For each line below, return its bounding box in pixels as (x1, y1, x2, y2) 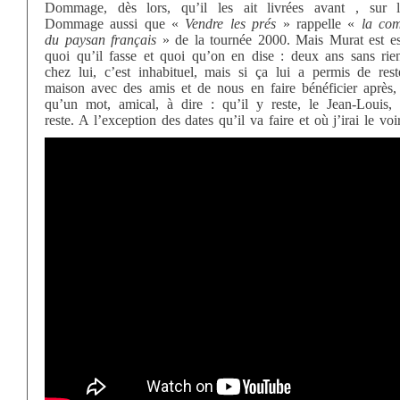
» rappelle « (276, 16, 362, 31)
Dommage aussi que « (45, 16, 186, 31)
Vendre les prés (185, 16, 277, 31)
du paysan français (45, 32, 157, 47)
